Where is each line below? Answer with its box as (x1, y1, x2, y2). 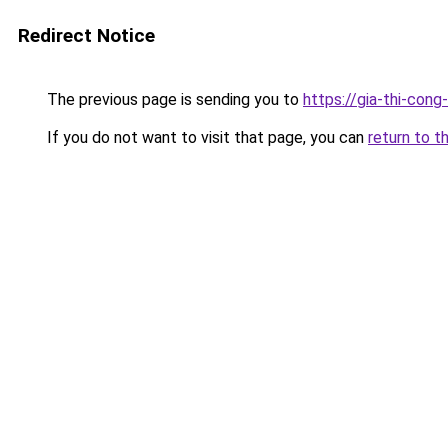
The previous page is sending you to (43, 90, 303, 109)
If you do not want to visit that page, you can (43, 128, 368, 147)
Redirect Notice (18, 24, 155, 47)
